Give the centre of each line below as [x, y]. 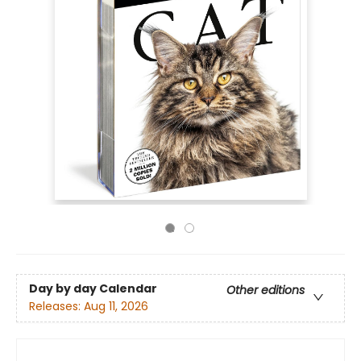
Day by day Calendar [93, 289]
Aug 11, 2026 [116, 307]
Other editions [266, 290]
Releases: [56, 307]
